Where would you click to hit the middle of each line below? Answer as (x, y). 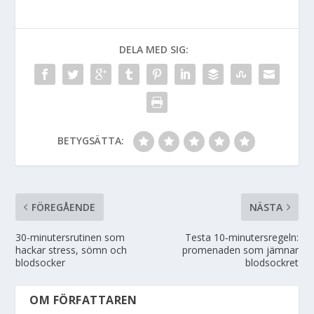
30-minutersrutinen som (70, 237)
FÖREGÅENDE (64, 207)
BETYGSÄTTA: (90, 140)
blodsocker (41, 262)
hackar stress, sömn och (71, 250)
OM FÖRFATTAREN (83, 300)
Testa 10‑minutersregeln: (241, 237)
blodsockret (272, 262)
